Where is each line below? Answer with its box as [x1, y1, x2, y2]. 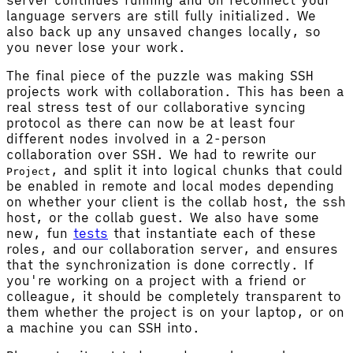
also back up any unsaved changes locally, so [6, 23, 321, 39]
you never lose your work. [6, 39, 186, 55]
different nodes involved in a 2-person [6, 130, 266, 147]
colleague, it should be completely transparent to [6, 288, 341, 304]
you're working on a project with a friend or [6, 272, 306, 288]
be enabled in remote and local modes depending [6, 177, 334, 194]
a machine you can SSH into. [6, 319, 200, 336]
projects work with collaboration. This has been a [6, 83, 344, 99]
